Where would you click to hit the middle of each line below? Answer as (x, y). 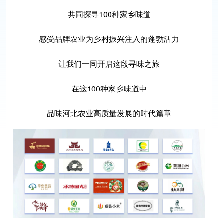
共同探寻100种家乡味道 (109, 14)
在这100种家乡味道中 (109, 88)
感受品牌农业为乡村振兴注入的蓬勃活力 (109, 39)
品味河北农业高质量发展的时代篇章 (109, 113)
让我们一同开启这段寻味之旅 (109, 64)
